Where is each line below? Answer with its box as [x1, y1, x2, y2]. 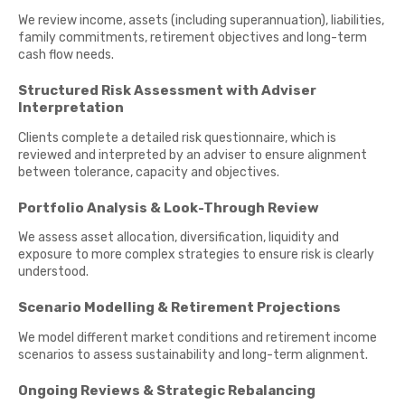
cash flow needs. [18, 47, 114, 63]
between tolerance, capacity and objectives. [18, 164, 279, 180]
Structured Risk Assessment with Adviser [18, 82, 316, 99]
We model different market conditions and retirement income [18, 329, 377, 345]
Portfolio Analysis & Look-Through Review [18, 199, 319, 216]
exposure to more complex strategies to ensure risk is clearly [18, 247, 374, 263]
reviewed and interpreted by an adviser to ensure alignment [18, 146, 367, 163]
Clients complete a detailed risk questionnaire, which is [18, 129, 336, 146]
